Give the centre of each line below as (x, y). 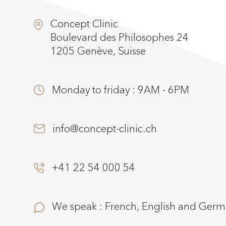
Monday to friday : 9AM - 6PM (121, 90)
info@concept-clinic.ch (105, 129)
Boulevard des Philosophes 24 (120, 37)
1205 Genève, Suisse (98, 51)
